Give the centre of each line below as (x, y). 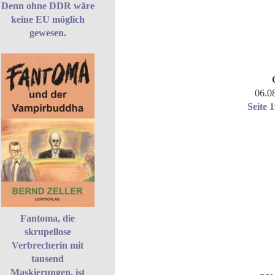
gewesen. (48, 33)
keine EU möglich (48, 19)
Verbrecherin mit (48, 245)
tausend (48, 258)
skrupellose (48, 231)
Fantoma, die (48, 218)
